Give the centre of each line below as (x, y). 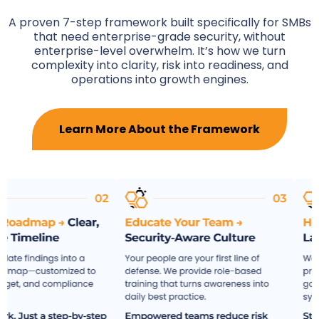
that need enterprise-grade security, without (159, 37)
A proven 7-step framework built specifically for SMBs (159, 23)
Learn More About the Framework (159, 130)
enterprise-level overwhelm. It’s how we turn (159, 51)
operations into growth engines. (159, 80)
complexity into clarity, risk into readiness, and (159, 66)
